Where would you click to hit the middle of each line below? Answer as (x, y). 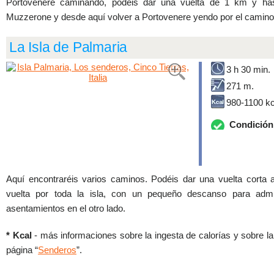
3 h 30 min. (248, 69)
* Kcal (19, 235)
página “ (22, 250)
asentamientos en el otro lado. (66, 208)
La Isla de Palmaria (68, 47)
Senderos (57, 250)
